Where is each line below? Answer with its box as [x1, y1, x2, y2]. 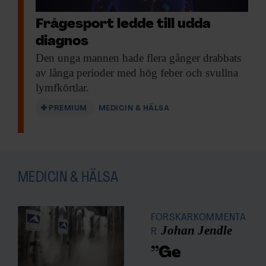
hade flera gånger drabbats [119, 52, 241, 65]
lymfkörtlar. [36, 81, 89, 94]
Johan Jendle [160, 223, 232, 238]
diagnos [36, 35, 88, 49]
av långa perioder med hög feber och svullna [36, 66, 238, 80]
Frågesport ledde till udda [36, 18, 211, 32]
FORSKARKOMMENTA [151, 212, 246, 224]
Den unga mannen [36, 52, 119, 65]
